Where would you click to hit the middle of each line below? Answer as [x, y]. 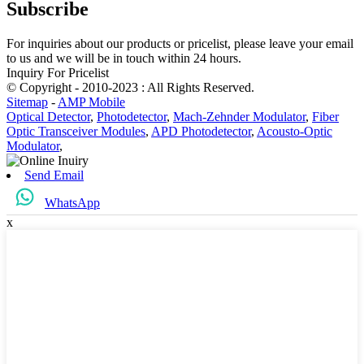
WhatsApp [72, 202]
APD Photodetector [201, 131]
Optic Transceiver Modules [76, 131]
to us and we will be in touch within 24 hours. [124, 58]
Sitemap [27, 102]
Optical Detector [48, 116]
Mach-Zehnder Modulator [239, 116]
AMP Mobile [91, 102]
